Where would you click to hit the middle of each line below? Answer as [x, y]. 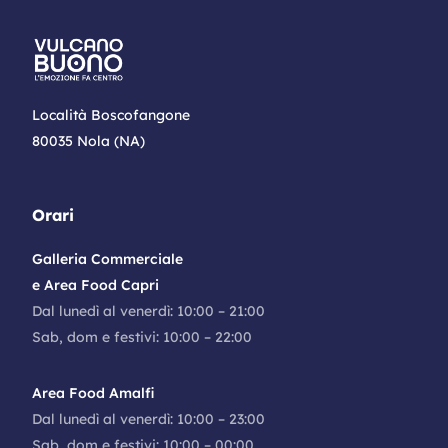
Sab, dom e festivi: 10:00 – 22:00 [142, 336]
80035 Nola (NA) [89, 140]
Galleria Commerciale [108, 258]
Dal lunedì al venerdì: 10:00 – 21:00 [149, 310]
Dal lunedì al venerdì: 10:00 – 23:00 [149, 418]
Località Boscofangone [111, 114]
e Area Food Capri [96, 284]
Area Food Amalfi [94, 392]
